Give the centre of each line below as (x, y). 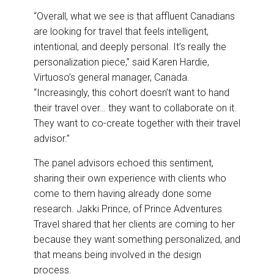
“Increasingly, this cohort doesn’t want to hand (131, 93)
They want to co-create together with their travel (137, 124)
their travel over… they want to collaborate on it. (135, 108)
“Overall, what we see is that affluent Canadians (134, 17)
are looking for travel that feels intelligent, (121, 32)
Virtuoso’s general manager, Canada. (112, 78)
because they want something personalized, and (137, 240)
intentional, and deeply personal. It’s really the (130, 47)
